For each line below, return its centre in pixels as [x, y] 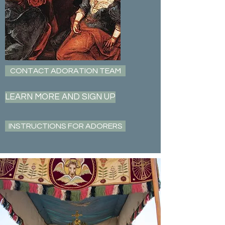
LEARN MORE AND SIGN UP [60, 97]
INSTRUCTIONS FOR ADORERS [65, 126]
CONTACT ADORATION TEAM [65, 71]
